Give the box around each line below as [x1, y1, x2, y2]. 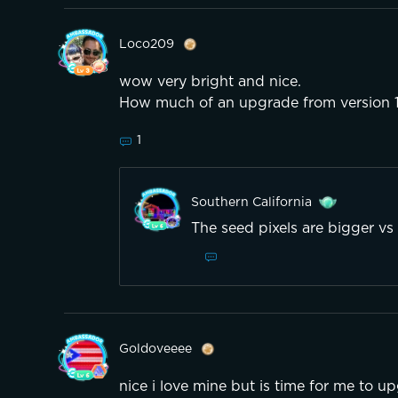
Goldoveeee [119, 343, 192, 356]
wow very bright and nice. [119, 75, 301, 90]
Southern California [191, 196, 312, 210]
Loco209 [119, 38, 174, 52]
